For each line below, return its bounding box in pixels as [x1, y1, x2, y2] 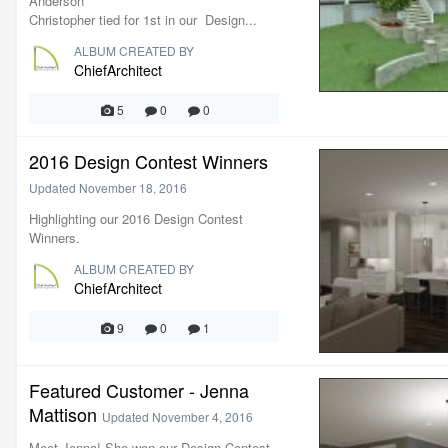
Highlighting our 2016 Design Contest [29, 209, 243, 228]
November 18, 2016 [79, 179, 187, 196]
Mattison [29, 401, 97, 427]
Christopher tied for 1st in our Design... [29, 10, 257, 29]
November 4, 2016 [152, 408, 253, 425]
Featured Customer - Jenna [29, 377, 249, 403]
